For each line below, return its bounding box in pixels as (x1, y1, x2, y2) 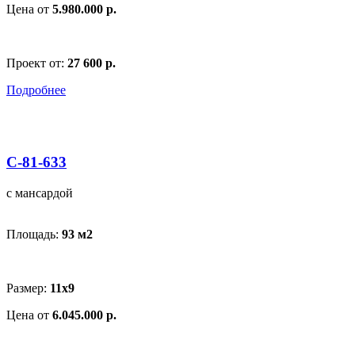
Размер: (6, 281, 50, 295)
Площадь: (6, 227, 62, 241)
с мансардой (6, 185, 73, 200)
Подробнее (6, 83, 66, 97)
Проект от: (6, 56, 67, 71)
